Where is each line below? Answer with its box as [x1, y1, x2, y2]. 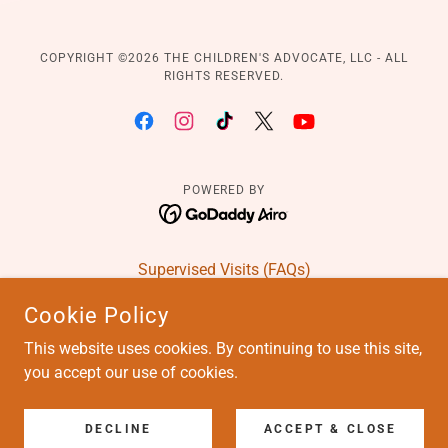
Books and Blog [168, 394, 280, 414]
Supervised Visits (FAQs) [137, 259, 311, 279]
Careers [197, 421, 251, 441]
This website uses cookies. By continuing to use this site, [24, 339, 422, 358]
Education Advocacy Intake [128, 286, 320, 306]
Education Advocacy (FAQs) [126, 313, 322, 333]
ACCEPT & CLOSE [263, 422, 397, 436]
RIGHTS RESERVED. [164, 69, 284, 83]
